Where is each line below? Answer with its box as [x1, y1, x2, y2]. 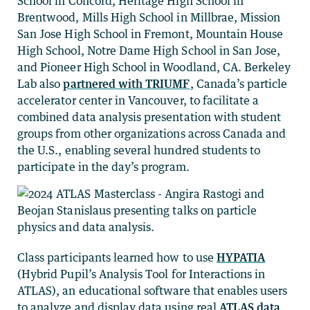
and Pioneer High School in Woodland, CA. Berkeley [17, 60, 291, 75]
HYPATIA [216, 250, 266, 265]
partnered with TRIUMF [63, 77, 190, 91]
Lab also [17, 77, 64, 91]
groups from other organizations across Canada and [17, 127, 286, 141]
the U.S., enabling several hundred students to [17, 143, 261, 158]
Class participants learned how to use [17, 250, 217, 265]
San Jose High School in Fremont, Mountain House [17, 27, 284, 42]
